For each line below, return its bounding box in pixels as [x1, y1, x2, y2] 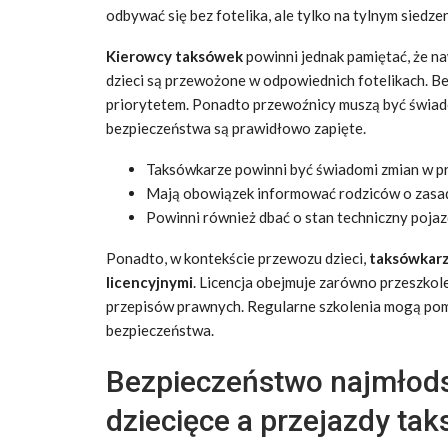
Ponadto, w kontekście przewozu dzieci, [106, 249, 369, 267]
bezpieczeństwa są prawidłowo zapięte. [106, 119, 366, 137]
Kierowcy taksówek [106, 47, 243, 65]
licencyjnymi [106, 273, 193, 291]
